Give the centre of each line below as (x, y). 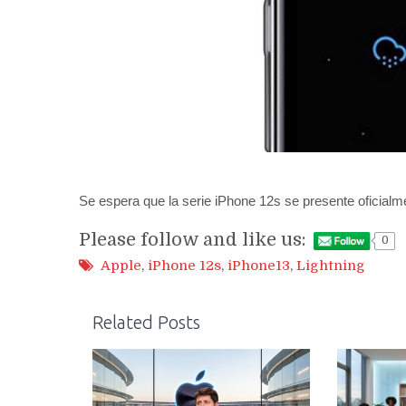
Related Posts (146, 322)
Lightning (331, 266)
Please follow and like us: (193, 239)
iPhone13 (259, 266)
